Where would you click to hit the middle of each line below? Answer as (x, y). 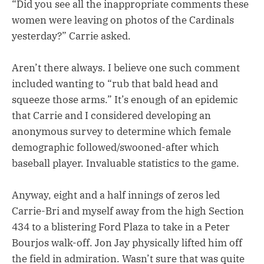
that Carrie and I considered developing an (111, 116)
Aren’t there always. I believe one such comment (126, 68)
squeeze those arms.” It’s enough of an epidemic (125, 100)
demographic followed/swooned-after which (115, 148)
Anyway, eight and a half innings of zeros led (116, 195)
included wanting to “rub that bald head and (115, 84)
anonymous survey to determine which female (121, 132)
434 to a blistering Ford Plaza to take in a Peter (121, 227)
